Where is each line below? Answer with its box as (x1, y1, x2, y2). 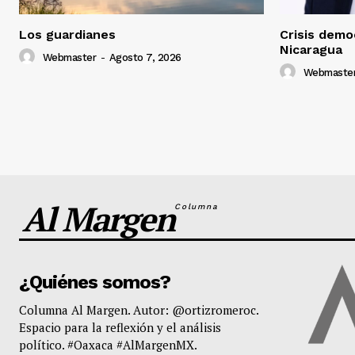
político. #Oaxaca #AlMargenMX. (19, 337, 197, 353)
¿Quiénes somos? (19, 271, 170, 294)
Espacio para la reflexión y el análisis (19, 319, 221, 336)
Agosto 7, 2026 (109, 52, 181, 64)
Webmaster (42, 52, 96, 64)
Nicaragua (280, 42, 342, 58)
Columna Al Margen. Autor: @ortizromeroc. (19, 302, 258, 319)
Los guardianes (19, 27, 116, 43)
